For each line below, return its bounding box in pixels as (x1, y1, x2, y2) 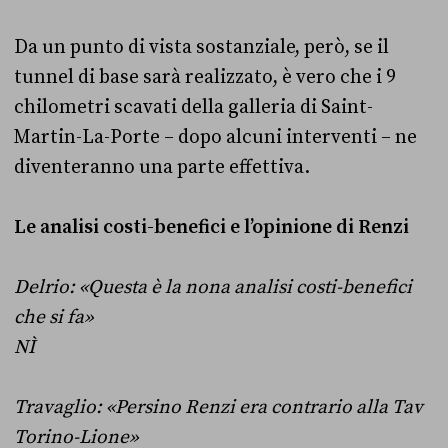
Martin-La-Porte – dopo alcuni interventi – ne (14, 124, 417, 149)
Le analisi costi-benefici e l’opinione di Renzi (14, 214, 409, 239)
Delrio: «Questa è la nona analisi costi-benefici (14, 274, 412, 299)
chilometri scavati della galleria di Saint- (14, 94, 373, 119)
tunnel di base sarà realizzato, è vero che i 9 (14, 64, 396, 89)
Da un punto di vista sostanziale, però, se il (14, 34, 389, 59)
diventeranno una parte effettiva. (14, 154, 310, 179)
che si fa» (14, 304, 93, 329)
